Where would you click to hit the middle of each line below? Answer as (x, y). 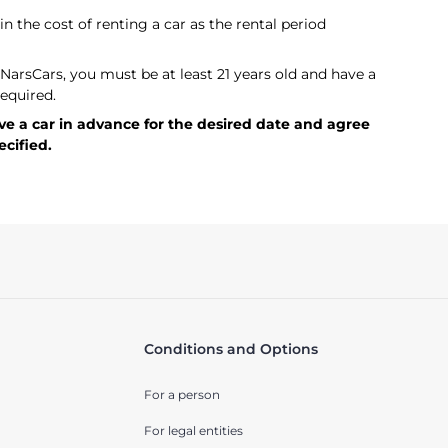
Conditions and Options (230, 349)
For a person (181, 395)
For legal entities (193, 431)
